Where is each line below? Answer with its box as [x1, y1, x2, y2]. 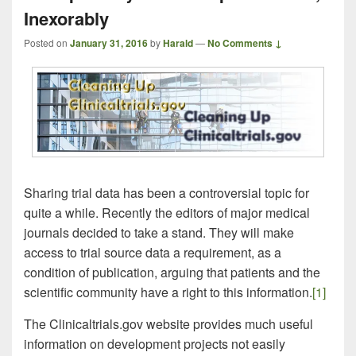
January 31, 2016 [70, 36, 148, 51]
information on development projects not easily [24, 334, 285, 353]
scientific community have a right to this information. [24, 282, 312, 301]
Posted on [24, 36, 70, 50]
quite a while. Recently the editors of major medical [24, 203, 310, 222]
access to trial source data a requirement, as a [24, 242, 281, 261]
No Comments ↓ [207, 36, 282, 51]
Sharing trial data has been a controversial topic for [24, 183, 309, 202]
